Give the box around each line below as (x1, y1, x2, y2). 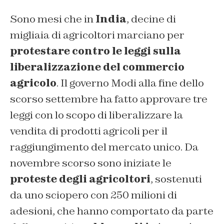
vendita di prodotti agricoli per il (10, 124, 167, 138)
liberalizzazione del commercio (10, 60, 184, 74)
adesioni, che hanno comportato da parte (10, 204, 213, 218)
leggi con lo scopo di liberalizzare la (10, 108, 183, 122)
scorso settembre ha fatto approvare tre (10, 92, 207, 106)
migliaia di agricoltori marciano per (10, 28, 184, 42)
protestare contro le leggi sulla (10, 44, 181, 58)
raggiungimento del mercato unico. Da (10, 140, 198, 154)
